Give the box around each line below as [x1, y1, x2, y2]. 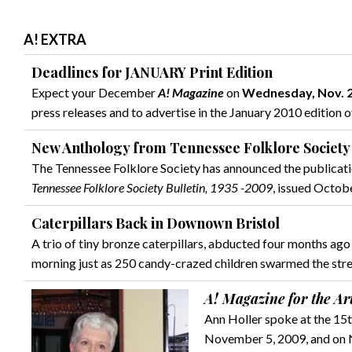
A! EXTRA [24, 31, 86, 48]
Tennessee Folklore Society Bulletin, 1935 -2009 [31, 180, 273, 195]
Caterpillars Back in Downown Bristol [31, 214, 280, 233]
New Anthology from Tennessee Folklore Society [31, 138, 350, 157]
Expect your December [31, 85, 158, 100]
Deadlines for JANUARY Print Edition [31, 63, 273, 82]
